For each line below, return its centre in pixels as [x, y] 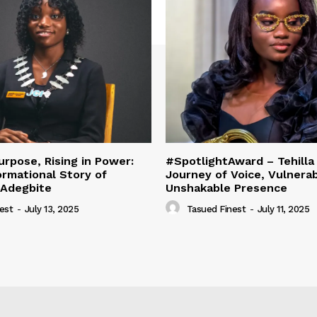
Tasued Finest [216, 209]
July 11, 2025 [283, 209]
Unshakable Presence [226, 188]
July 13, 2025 [51, 209]
